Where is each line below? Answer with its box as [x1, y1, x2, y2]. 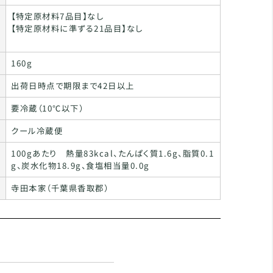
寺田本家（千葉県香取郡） [11, 182, 109, 194]
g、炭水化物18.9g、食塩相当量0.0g [11, 160, 150, 171]
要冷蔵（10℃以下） [11, 102, 84, 114]
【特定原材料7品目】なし [11, 10, 104, 22]
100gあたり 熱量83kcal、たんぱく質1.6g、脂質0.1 [11, 147, 214, 159]
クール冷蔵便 [11, 125, 63, 136]
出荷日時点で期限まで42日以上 [11, 80, 135, 91]
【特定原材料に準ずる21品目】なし [11, 23, 143, 34]
